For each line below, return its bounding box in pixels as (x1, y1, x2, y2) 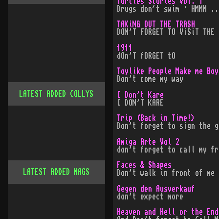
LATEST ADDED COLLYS (19, 90, 94, 98)
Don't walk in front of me (116, 169, 215, 177)
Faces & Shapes (116, 161, 172, 169)
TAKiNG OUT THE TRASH (116, 21, 195, 28)
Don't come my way (116, 75, 183, 83)
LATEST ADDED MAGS (23, 168, 90, 176)
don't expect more (116, 193, 183, 200)
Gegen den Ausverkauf (116, 185, 195, 193)
